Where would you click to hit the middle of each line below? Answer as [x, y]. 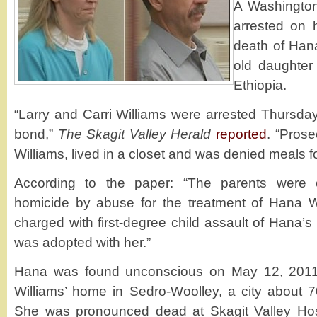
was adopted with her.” [82, 242]
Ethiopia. [260, 85]
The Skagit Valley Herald [134, 134]
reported [242, 134]
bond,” [36, 134]
